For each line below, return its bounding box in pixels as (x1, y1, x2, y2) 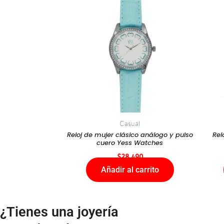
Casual (119, 118, 140, 127)
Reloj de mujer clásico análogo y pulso (66, 129, 193, 139)
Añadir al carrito (100, 165, 159, 175)
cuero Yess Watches (96, 137, 163, 147)
